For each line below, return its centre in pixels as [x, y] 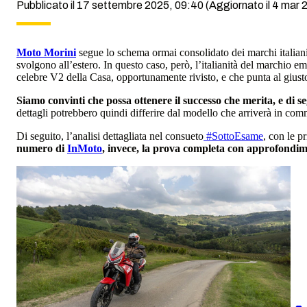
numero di [42, 149]
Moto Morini [46, 53]
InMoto [85, 149]
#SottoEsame [233, 136]
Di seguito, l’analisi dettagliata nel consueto [110, 136]
